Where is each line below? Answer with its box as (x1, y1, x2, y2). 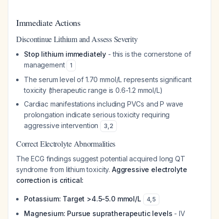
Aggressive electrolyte (111, 165, 187, 174)
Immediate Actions (16, 17, 81, 28)
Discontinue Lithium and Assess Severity (16, 34, 138, 44)
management (24, 61, 67, 69)
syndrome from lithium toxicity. (16, 165, 112, 174)
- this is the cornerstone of (106, 50, 191, 58)
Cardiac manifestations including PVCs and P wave (24, 100, 184, 108)
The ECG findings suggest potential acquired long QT (16, 154, 185, 163)
